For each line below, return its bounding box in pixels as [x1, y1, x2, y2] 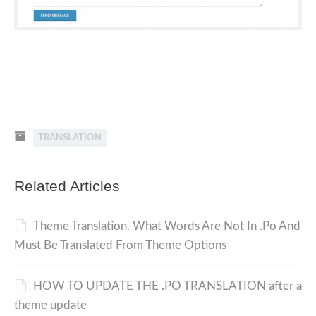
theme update [14, 298, 87, 311]
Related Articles [14, 177, 120, 194]
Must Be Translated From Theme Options [14, 238, 226, 251]
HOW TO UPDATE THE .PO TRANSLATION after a [33, 279, 302, 292]
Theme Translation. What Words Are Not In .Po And [33, 219, 300, 232]
